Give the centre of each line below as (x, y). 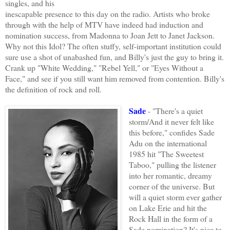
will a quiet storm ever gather (175, 197)
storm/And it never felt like (171, 122)
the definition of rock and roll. (53, 89)
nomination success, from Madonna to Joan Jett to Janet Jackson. (110, 35)
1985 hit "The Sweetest (166, 154)
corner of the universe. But (171, 186)
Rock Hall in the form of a (170, 219)
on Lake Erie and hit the (168, 208)
